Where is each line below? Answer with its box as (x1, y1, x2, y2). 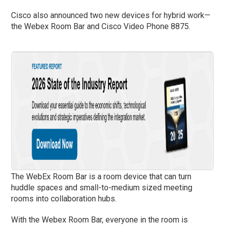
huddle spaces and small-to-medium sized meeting (11, 183, 193, 193)
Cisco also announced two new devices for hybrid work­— (11, 11, 211, 21)
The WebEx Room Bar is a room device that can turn (11, 172, 192, 182)
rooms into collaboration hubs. (11, 194, 117, 204)
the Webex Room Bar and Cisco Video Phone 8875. (11, 22, 191, 32)
